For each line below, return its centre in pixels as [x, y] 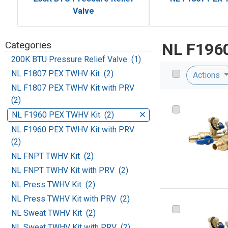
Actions [207, 75]
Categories [28, 45]
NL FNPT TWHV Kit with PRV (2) [70, 170]
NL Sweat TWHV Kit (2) [53, 213]
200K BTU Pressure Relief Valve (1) [76, 60]
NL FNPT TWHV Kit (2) [52, 156]
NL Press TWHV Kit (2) [53, 185]
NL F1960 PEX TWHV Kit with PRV [74, 130]
